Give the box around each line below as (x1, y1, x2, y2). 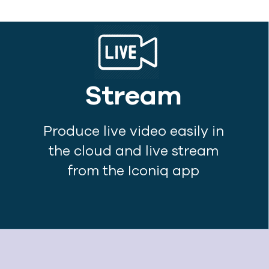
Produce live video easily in (43, 122, 224, 141)
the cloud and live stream (48, 142, 219, 160)
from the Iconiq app (67, 162, 200, 180)
